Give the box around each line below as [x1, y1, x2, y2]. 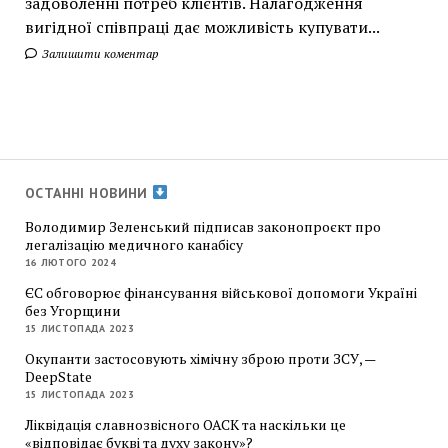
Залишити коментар [38, 45, 159, 61]
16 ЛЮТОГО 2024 [24, 255, 117, 269]
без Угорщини [24, 300, 121, 320]
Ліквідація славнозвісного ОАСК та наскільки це [24, 414, 346, 434]
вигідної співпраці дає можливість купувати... [24, 15, 380, 38]
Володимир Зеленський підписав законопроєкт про [24, 216, 381, 236]
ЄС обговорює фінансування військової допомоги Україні [24, 282, 417, 302]
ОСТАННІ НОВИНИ [24, 183, 153, 202]
